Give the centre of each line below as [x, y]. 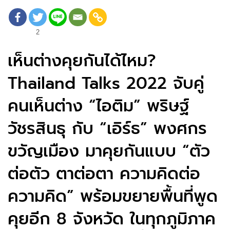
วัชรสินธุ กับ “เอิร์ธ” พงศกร [107, 128]
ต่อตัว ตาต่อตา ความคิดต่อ [104, 174]
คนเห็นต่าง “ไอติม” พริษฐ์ [98, 106]
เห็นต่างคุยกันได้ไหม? [82, 61]
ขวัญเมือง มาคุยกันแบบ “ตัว [109, 151]
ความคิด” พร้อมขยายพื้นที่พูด [113, 196]
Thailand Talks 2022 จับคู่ [106, 83]
